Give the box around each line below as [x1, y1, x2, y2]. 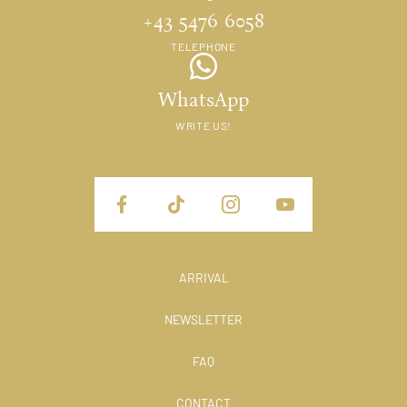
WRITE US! [174, 118, 233, 132]
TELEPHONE [171, 39, 236, 53]
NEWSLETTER [164, 311, 243, 327]
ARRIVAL [178, 269, 229, 285]
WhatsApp [158, 86, 249, 112]
